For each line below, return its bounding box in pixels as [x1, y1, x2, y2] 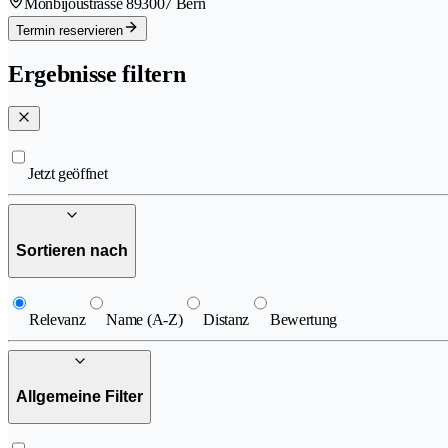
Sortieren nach [16, 241, 128, 259]
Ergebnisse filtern [8, 61, 186, 88]
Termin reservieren [16, 23, 123, 39]
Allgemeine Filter [16, 387, 143, 405]
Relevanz [29, 311, 86, 329]
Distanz [203, 311, 250, 329]
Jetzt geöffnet [28, 165, 108, 183]
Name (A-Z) [106, 311, 183, 329]
